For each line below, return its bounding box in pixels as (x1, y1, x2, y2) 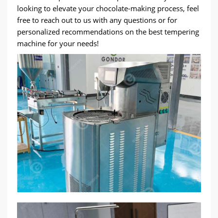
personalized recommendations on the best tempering (17, 27, 199, 36)
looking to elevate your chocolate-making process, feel (17, 3, 199, 13)
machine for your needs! (17, 38, 99, 48)
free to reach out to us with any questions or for (17, 15, 177, 25)
